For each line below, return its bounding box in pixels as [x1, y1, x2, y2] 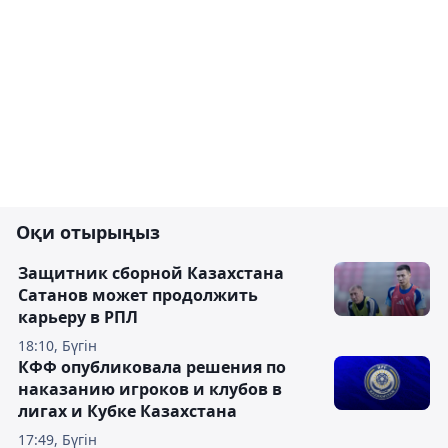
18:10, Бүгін [18, 336, 97, 355]
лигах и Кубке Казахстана [18, 400, 237, 422]
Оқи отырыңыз [16, 220, 160, 244]
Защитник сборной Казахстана [18, 262, 284, 284]
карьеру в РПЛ [18, 306, 138, 328]
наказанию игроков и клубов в [18, 378, 282, 400]
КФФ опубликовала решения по [18, 356, 286, 378]
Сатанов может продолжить [18, 284, 258, 306]
